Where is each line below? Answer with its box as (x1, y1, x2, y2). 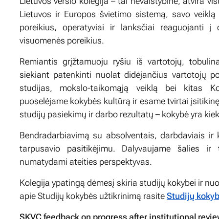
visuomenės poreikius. (20, 35, 104, 45)
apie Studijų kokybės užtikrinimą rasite (20, 190, 167, 201)
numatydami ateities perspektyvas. (20, 156, 152, 167)
